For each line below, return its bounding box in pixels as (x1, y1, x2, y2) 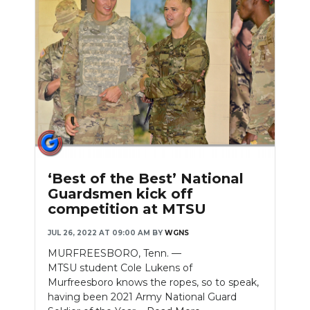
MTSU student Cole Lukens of (48, 261, 192, 274)
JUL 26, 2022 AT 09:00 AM (48, 228, 150, 237)
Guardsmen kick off (48, 185, 193, 202)
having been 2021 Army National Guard (48, 290, 237, 303)
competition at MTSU (48, 200, 206, 217)
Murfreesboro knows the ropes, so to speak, (48, 275, 259, 289)
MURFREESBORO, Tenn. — (48, 246, 181, 259)
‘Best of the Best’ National (48, 170, 244, 187)
